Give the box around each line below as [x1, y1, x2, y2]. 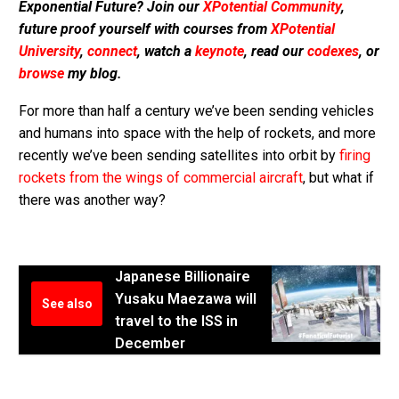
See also [41, 296, 93, 311]
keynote [195, 42, 244, 60]
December [115, 334, 185, 352]
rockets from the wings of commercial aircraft [19, 169, 303, 187]
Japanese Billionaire [115, 267, 250, 285]
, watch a [137, 42, 195, 60]
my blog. [64, 64, 122, 82]
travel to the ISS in [115, 312, 238, 330]
